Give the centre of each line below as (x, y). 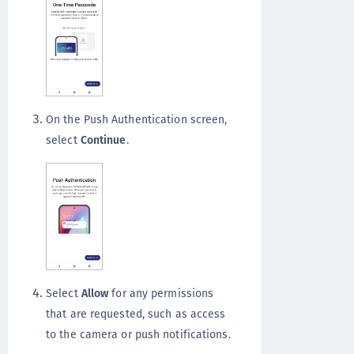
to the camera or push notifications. (138, 334)
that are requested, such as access (136, 313)
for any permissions (161, 293)
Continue (103, 139)
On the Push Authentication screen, (137, 119)
